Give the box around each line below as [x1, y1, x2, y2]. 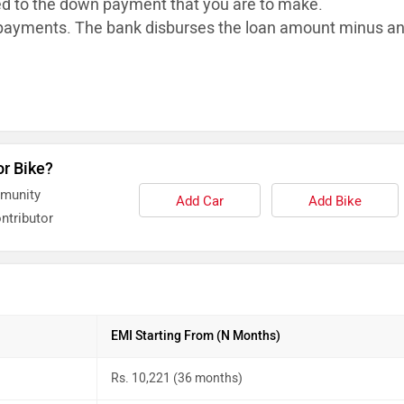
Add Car [175, 192, 224, 209]
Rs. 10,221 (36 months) [111, 370, 243, 386]
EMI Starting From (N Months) [111, 327, 280, 344]
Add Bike [308, 192, 362, 209]
